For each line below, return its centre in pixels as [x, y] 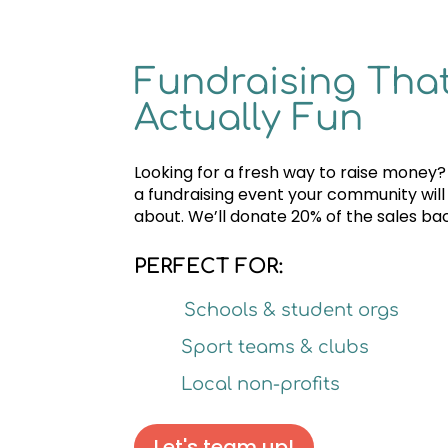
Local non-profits [261, 384]
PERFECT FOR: [209, 267]
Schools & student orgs [292, 310]
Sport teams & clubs [275, 347]
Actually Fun [249, 117]
